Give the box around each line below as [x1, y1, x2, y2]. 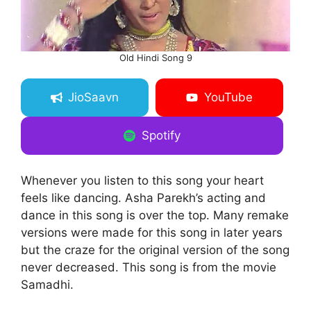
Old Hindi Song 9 [119, 52, 192, 64]
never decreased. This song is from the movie [21, 260, 276, 275]
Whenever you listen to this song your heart [21, 174, 264, 188]
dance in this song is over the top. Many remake [21, 208, 289, 223]
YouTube [203, 90, 253, 105]
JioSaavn [68, 90, 119, 105]
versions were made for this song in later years [21, 226, 283, 240]
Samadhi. [21, 278, 74, 292]
